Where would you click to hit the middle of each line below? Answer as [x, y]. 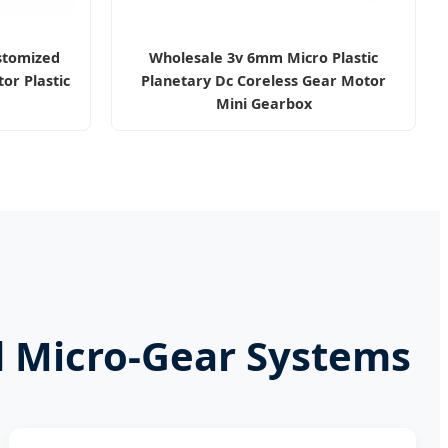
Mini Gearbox [263, 103]
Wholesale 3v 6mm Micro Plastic [263, 57]
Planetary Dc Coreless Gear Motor [263, 80]
